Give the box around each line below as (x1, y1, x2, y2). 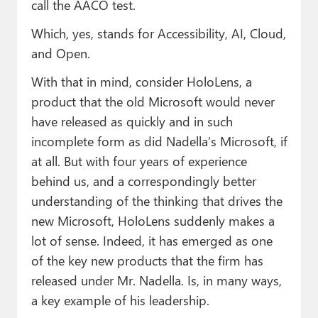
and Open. (31, 43, 90, 62)
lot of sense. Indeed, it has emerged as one (31, 231, 273, 249)
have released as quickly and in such (31, 111, 233, 130)
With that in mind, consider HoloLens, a (31, 72, 252, 90)
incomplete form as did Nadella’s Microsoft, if (31, 131, 287, 150)
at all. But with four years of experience (31, 151, 247, 170)
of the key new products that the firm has (31, 251, 263, 269)
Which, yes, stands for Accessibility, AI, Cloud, (31, 23, 286, 42)
